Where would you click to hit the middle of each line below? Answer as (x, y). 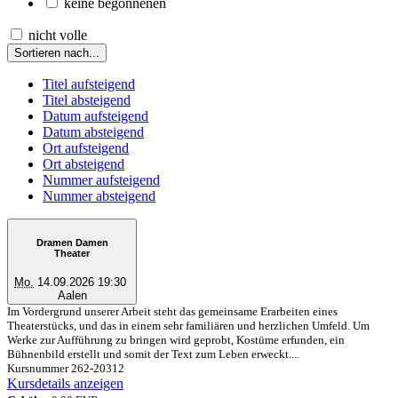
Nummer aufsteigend (101, 179)
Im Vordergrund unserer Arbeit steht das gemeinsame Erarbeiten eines (172, 311)
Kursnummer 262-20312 (66, 368)
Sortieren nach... (57, 52)
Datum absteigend (93, 131)
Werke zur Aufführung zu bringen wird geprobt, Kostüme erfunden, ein (176, 339)
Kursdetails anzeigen (65, 383)
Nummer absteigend (99, 195)
